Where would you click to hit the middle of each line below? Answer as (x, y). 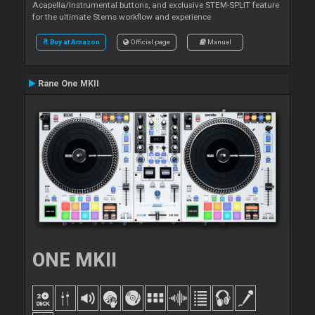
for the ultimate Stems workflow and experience (122, 17)
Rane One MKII (67, 83)
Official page (149, 41)
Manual (218, 41)
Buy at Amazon (75, 41)
